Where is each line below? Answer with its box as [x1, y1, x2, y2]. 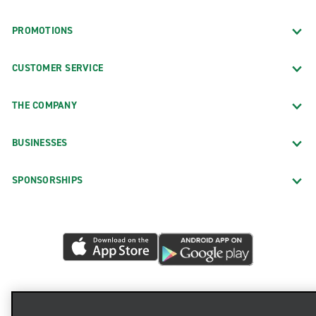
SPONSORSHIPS [12, 173, 83, 187]
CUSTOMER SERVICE [12, 61, 103, 75]
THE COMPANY [12, 98, 77, 112]
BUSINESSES [12, 135, 68, 150]
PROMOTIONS [12, 23, 73, 37]
